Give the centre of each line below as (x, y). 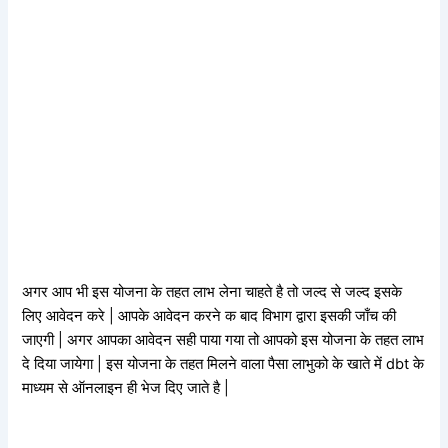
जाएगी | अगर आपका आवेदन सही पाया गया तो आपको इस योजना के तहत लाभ (223, 339)
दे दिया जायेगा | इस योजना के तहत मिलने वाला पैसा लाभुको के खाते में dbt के (223, 363)
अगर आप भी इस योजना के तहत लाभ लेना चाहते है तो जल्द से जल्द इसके (212, 291)
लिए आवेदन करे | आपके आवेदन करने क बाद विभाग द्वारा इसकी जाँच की (209, 315)
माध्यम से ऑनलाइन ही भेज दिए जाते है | (126, 387)
